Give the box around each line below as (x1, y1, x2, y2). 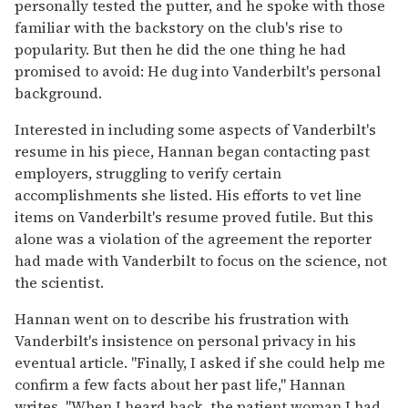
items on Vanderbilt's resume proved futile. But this (15, 206, 373, 227)
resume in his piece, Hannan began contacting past (15, 140, 370, 161)
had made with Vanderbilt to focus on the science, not (15, 250, 387, 270)
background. (15, 82, 102, 103)
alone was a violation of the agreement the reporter (15, 228, 372, 249)
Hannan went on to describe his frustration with (15, 308, 349, 329)
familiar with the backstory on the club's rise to (15, 16, 342, 37)
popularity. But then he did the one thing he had (15, 38, 346, 59)
